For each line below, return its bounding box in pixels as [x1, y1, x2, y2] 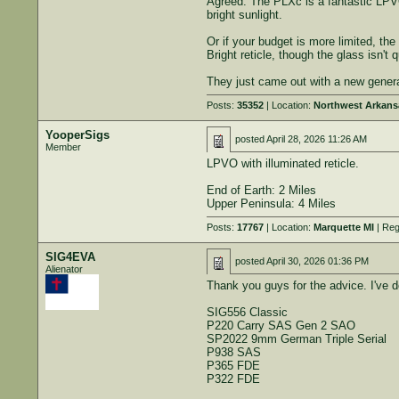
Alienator [45, 264, 83, 274]
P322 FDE [206, 372, 260, 386]
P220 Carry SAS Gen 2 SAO [206, 319, 355, 332]
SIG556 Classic [206, 305, 288, 319]
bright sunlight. [206, 7, 282, 21]
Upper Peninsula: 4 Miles [206, 197, 336, 210]
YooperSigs [45, 128, 110, 142]
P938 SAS [206, 346, 261, 359]
